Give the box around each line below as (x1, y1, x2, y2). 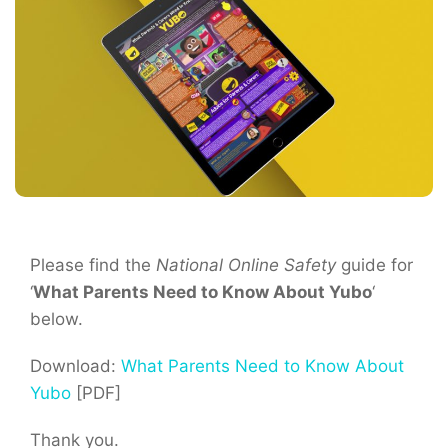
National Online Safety (156, 255, 336, 276)
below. (30, 309, 83, 330)
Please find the (30, 255, 156, 276)
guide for (336, 255, 413, 276)
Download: (30, 356, 121, 377)
